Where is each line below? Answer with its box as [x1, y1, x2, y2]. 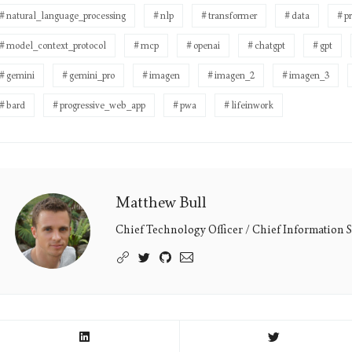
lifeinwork [230, 99, 273, 111]
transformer [207, 9, 257, 21]
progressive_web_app [59, 99, 145, 111]
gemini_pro [68, 69, 115, 81]
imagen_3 [288, 69, 329, 81]
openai [192, 39, 220, 51]
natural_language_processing [5, 9, 126, 21]
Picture [14, 247, 64, 265]
